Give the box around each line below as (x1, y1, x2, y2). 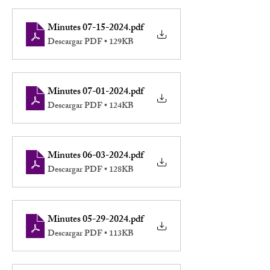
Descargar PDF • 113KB (48, 227, 133, 242)
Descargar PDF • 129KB (48, 35, 133, 50)
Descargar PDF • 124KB (48, 99, 133, 114)
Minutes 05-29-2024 (48, 212, 128, 229)
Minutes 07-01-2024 (48, 84, 128, 101)
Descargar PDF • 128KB (48, 163, 133, 178)
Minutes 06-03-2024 (48, 148, 128, 165)
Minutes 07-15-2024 (48, 20, 128, 37)
